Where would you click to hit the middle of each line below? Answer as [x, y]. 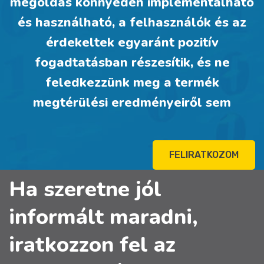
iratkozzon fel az [92, 245]
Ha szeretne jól [85, 189]
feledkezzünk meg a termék [132, 82]
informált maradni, [103, 217]
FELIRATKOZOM [204, 154]
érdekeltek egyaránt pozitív [132, 42]
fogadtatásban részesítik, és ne [132, 62]
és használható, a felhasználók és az [132, 22]
